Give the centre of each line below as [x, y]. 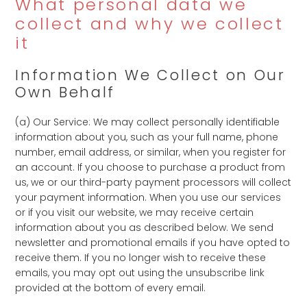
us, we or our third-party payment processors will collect [153, 182]
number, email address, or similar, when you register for [151, 152]
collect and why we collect [149, 24]
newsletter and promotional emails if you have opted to [153, 243]
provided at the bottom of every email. [111, 288]
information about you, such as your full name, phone [147, 137]
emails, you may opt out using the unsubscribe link [140, 273]
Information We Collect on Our [150, 75]
